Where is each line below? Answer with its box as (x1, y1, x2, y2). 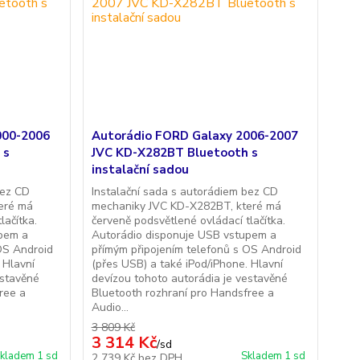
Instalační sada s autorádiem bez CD (91, 184, 278, 199)
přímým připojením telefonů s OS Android (91, 242, 301, 257)
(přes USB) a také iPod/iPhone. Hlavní (91, 256, 283, 272)
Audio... (91, 300, 129, 315)
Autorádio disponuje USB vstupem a (91, 227, 276, 243)
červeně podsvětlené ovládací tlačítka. (91, 213, 285, 228)
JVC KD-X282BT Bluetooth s (91, 145, 258, 161)
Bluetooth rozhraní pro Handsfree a (91, 285, 274, 301)
